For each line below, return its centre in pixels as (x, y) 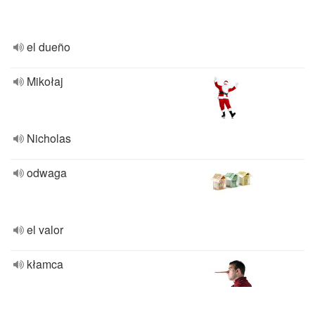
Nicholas (49, 138)
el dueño (49, 47)
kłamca (45, 264)
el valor (45, 230)
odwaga (47, 173)
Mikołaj (45, 81)
